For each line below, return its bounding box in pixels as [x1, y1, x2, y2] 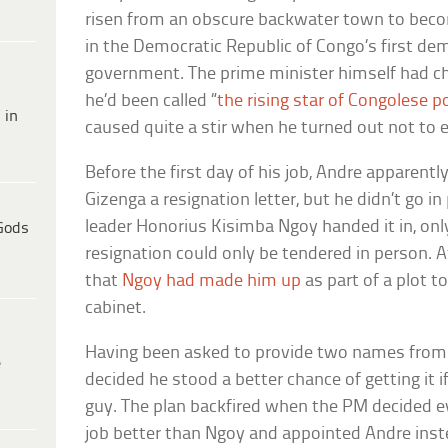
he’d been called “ [85, 92, 218, 112]
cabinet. [85, 299, 147, 319]
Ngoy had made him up [122, 272, 302, 292]
